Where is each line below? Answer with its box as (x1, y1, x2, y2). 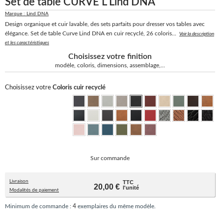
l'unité (122, 185, 139, 191)
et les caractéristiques (5, 40, 49, 45)
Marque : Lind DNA (5, 11, 49, 16)
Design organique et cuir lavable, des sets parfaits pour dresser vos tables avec (5, 21, 205, 27)
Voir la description (179, 31, 214, 36)
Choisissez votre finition (68, 53, 152, 60)
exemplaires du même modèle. (76, 203, 156, 209)
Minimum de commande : (5, 203, 73, 209)
